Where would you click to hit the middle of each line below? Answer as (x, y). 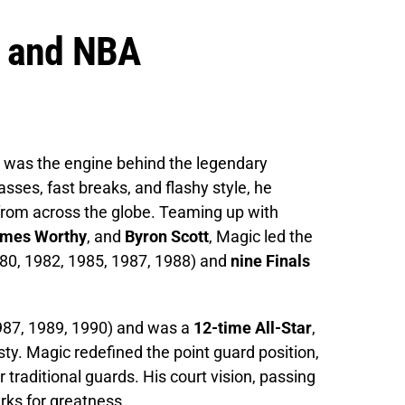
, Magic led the (261, 236)
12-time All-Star (253, 327)
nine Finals (270, 260)
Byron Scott (167, 236)
